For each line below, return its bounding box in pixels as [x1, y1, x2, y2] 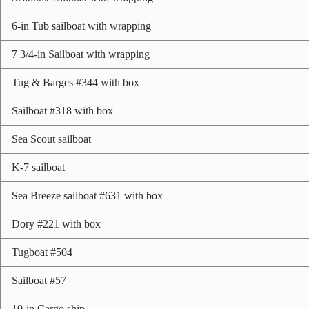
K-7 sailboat [12, 161, 65, 174]
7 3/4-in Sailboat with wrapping [12, 48, 150, 61]
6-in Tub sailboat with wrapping [12, 20, 151, 32]
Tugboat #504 [12, 246, 72, 259]
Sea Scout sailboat [12, 133, 91, 146]
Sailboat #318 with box [12, 105, 113, 117]
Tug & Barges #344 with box [12, 77, 139, 89]
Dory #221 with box [12, 218, 101, 230]
